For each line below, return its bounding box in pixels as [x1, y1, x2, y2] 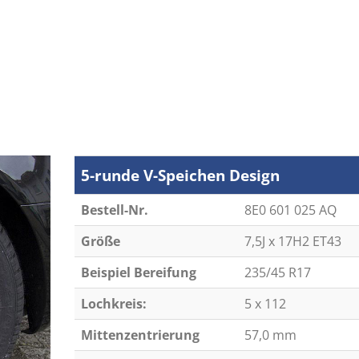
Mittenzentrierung [80, 326, 200, 344]
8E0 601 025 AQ [244, 201, 337, 219]
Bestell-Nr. [80, 201, 148, 219]
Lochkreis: [80, 295, 147, 313]
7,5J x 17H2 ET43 [244, 232, 341, 250]
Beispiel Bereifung [80, 264, 196, 281]
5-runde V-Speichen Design [80, 164, 280, 186]
